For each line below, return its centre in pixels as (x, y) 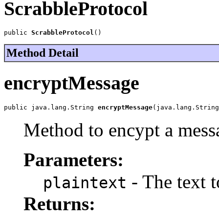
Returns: (59, 203)
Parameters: (74, 159)
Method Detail (43, 53)
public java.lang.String (51, 107)
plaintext (85, 183)
